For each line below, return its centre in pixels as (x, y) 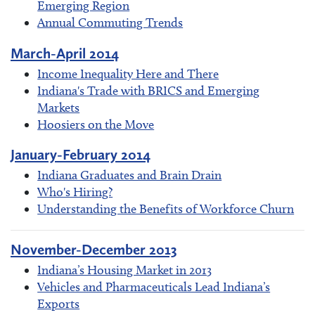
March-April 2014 (65, 53)
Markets (59, 107)
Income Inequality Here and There (128, 73)
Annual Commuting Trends (110, 23)
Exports (59, 304)
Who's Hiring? (75, 192)
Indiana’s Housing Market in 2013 (125, 270)
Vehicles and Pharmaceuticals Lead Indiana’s (154, 287)
